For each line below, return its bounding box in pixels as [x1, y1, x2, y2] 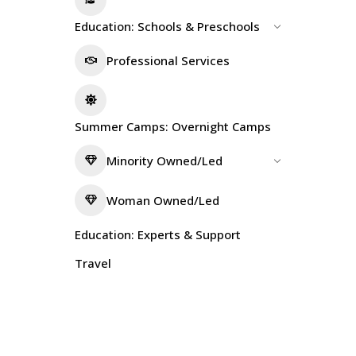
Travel [75, 254, 111, 271]
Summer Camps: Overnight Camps [75, 118, 271, 134]
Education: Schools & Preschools [75, 17, 260, 34]
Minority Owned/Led [106, 152, 222, 168]
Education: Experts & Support [75, 226, 241, 242]
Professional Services [106, 52, 230, 68]
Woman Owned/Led [106, 192, 219, 208]
